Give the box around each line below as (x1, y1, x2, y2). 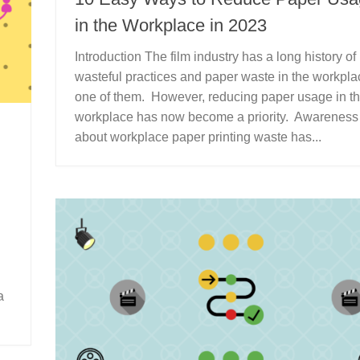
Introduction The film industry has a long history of (75, 50, 356, 64)
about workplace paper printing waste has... (75, 130, 321, 145)
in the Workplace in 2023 (75, 15, 267, 36)
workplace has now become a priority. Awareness (75, 110, 358, 125)
